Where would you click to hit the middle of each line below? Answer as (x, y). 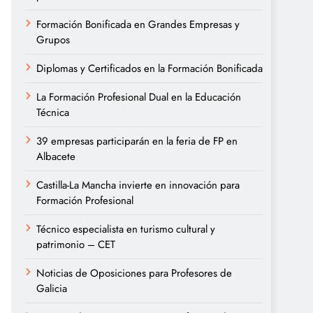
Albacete (56, 156)
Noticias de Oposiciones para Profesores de (134, 273)
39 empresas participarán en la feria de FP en (137, 141)
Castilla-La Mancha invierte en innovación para (138, 185)
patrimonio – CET (76, 245)
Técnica (53, 112)
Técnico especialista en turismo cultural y (126, 229)
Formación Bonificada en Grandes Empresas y (138, 24)
